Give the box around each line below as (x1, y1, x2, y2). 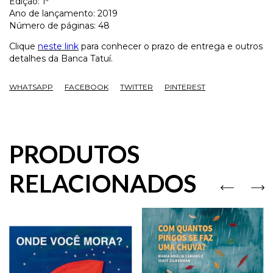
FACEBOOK (65, 82, 108, 92)
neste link (38, 41, 79, 52)
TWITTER (120, 82, 153, 92)
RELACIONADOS (9, 169, 196, 199)
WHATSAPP (9, 82, 53, 92)
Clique (9, 41, 38, 52)
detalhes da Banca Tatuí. (9, 53, 113, 65)
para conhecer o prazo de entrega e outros (79, 41, 263, 52)
